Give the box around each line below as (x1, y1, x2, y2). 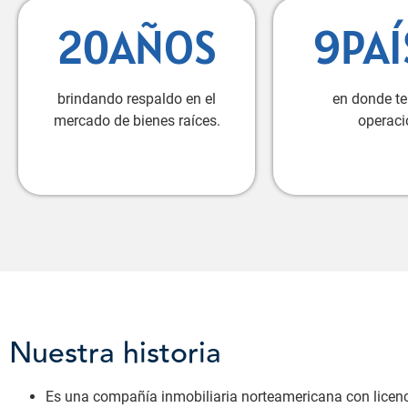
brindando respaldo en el (57, 90, 216, 108)
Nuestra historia (9, 330, 221, 376)
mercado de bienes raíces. (53, 112, 220, 130)
